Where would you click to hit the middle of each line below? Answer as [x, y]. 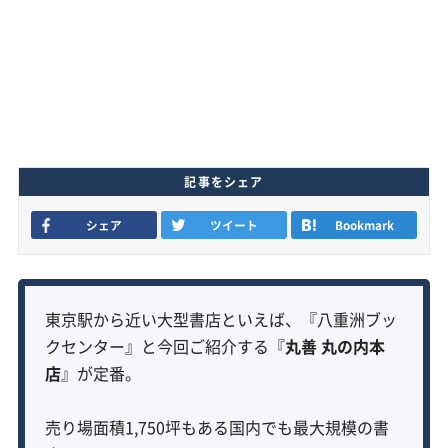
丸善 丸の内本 [334, 345]
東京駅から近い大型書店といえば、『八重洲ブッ [220, 318]
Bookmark [364, 224]
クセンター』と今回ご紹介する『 [164, 345]
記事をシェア [224, 181]
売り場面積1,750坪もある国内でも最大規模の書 [216, 426]
